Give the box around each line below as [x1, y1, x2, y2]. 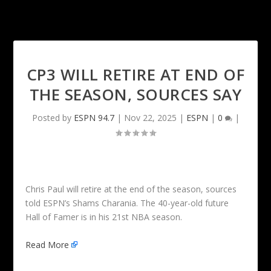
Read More [25, 238, 70, 250]
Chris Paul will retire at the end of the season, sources [25, 183, 237, 195]
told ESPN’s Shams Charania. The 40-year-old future [25, 197, 229, 209]
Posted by [31, 112, 74, 124]
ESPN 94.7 [73, 112, 114, 124]
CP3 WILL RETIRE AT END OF [26, 64, 245, 86]
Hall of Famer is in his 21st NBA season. [25, 211, 183, 223]
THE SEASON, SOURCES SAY [29, 83, 242, 106]
